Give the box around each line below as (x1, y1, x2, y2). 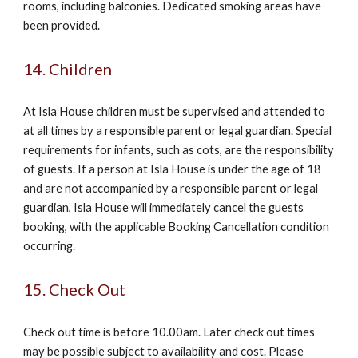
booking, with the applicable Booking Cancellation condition (23, 220, 330, 233)
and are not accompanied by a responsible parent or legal (23, 181, 319, 195)
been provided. (23, 18, 101, 32)
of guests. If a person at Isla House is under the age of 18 (23, 162, 322, 176)
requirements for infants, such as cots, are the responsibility (23, 143, 335, 157)
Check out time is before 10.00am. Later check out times (23, 325, 316, 339)
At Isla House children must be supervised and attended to (23, 105, 326, 118)
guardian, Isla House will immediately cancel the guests (23, 201, 304, 214)
